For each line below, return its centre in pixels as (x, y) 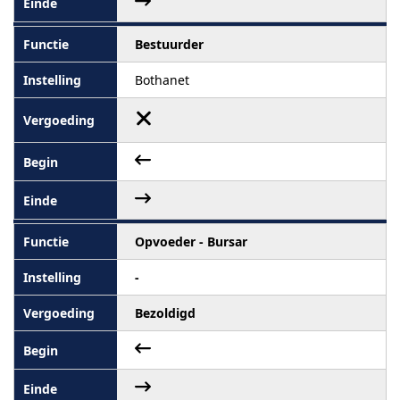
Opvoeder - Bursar (191, 242)
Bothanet (162, 80)
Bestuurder (169, 44)
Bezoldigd (165, 313)
